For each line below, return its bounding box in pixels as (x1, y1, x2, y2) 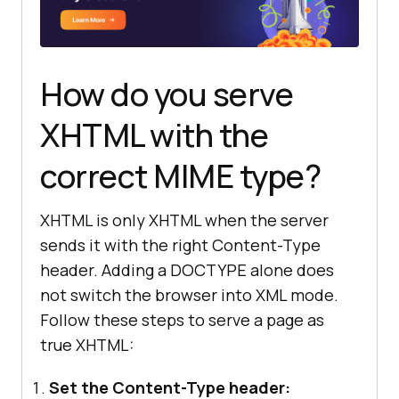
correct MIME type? (40, 154, 321, 199)
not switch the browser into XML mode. (40, 284, 338, 306)
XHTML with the (40, 113, 268, 158)
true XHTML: (40, 334, 134, 356)
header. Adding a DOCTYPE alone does (40, 259, 334, 281)
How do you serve (40, 72, 293, 117)
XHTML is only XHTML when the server (40, 209, 329, 232)
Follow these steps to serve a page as (40, 309, 324, 331)
